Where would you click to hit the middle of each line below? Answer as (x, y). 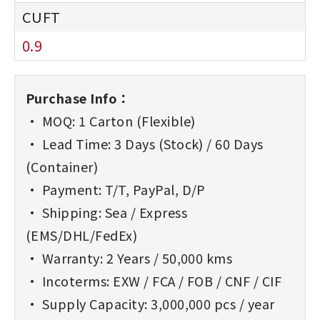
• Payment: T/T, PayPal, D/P (116, 189)
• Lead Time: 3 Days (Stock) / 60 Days (145, 144)
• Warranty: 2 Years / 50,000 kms (129, 258)
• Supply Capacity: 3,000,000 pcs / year (150, 304)
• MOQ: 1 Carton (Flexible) (111, 121)
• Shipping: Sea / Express (106, 212)
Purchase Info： (78, 98)
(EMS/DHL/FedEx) (82, 235)
